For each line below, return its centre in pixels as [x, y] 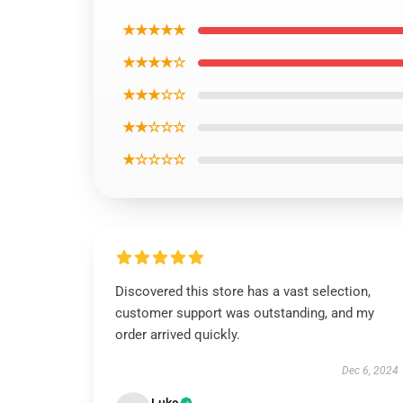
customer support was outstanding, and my [245, 313]
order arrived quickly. [178, 335]
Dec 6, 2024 [370, 371]
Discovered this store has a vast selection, [243, 291]
